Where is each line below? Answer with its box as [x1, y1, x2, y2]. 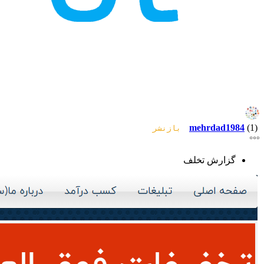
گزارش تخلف [183, 155, 236, 165]
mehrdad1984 [189, 123, 245, 133]
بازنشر [153, 124, 186, 133]
